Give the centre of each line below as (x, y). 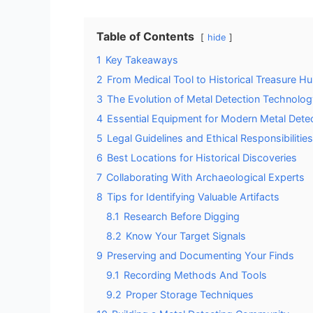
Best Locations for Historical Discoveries (202, 157)
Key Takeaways (142, 59)
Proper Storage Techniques (190, 294)
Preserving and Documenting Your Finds (201, 255)
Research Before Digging (182, 216)
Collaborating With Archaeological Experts (205, 177)
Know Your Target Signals (186, 235)
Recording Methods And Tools (195, 275)
